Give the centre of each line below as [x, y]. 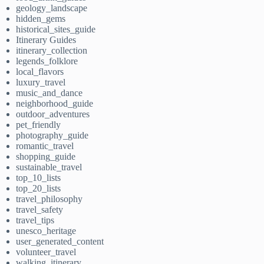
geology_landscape [52, 8]
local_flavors [40, 72]
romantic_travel [45, 146]
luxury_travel [41, 82]
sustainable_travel [49, 167]
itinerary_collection [52, 51]
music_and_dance [49, 93]
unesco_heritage [46, 231]
